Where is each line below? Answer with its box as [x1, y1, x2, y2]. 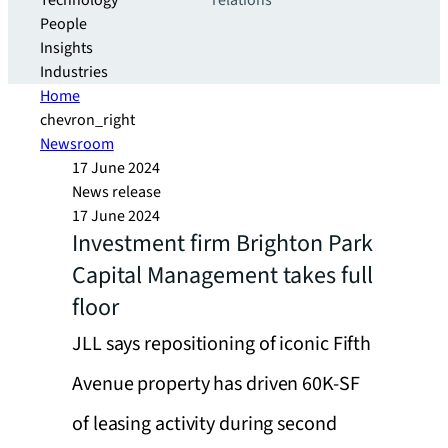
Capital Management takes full [72, 258, 373, 293]
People [40, 13, 87, 35]
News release [72, 181, 161, 203]
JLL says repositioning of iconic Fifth [72, 330, 372, 358]
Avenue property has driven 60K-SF [72, 370, 360, 398]
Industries [40, 61, 108, 83]
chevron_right [40, 109, 135, 131]
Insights [40, 37, 93, 59]
